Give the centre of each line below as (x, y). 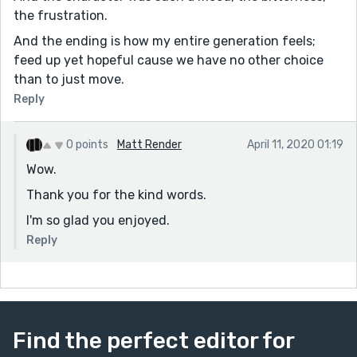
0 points (87, 144)
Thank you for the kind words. (116, 194)
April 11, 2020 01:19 (295, 144)
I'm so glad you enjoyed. (98, 220)
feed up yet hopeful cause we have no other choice (169, 60)
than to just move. (69, 79)
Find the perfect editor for (153, 340)
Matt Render (149, 144)
